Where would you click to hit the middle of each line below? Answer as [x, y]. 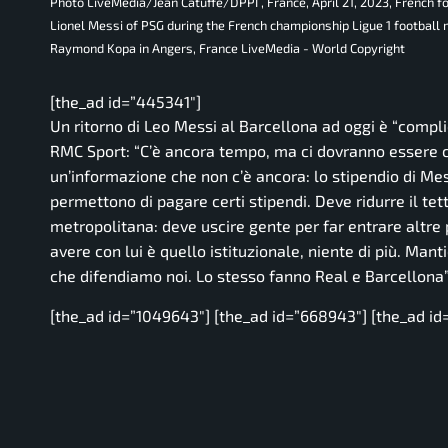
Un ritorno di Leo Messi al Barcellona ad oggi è [221, 126]
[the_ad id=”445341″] [125, 102]
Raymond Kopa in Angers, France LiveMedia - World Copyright [227, 48]
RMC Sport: [92, 151]
